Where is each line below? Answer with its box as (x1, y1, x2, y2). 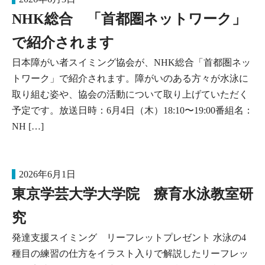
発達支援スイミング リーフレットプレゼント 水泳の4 (12, 232, 246, 243)
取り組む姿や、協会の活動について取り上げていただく (12, 89, 248, 99)
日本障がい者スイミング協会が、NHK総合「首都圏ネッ (12, 57, 251, 67)
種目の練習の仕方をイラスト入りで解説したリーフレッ (12, 248, 248, 258)
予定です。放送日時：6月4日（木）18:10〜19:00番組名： (12, 105, 253, 115)
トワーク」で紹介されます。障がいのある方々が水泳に (12, 73, 248, 83)
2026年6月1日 (19, 169, 76, 179)
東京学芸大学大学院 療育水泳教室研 (12, 186, 253, 202)
